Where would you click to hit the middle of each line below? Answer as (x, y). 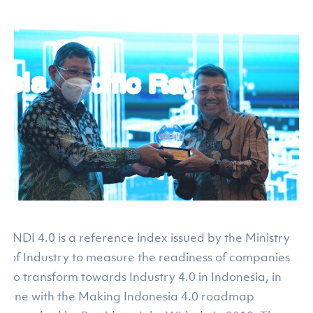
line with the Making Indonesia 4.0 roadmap (132, 297)
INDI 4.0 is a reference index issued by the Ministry (150, 238)
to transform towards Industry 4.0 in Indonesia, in (146, 277)
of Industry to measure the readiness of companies (150, 257)
